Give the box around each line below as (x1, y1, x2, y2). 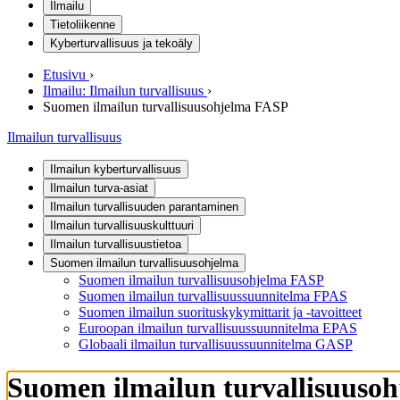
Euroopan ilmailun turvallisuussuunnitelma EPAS (79, 321, 357, 336)
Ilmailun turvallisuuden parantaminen (50, 200, 238, 213)
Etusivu (43, 67, 86, 82)
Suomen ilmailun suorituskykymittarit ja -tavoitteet (79, 304, 362, 320)
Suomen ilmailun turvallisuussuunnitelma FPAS (79, 288, 347, 304)
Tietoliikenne (50, 18, 115, 31)
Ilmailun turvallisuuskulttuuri (50, 219, 194, 232)
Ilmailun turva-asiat (50, 181, 148, 195)
